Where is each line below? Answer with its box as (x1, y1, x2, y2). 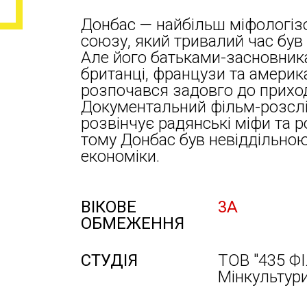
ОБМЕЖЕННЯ (81, 214, 184, 233)
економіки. (81, 147, 160, 166)
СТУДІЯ (81, 251, 138, 270)
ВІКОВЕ (81, 197, 136, 217)
